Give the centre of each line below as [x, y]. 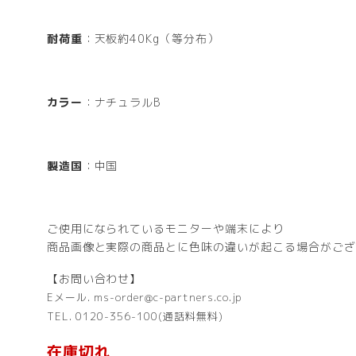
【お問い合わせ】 [94, 279]
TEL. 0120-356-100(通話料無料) [135, 316]
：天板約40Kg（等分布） [151, 39]
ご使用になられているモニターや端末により [165, 229]
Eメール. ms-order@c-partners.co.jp [144, 297]
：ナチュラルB [122, 103]
